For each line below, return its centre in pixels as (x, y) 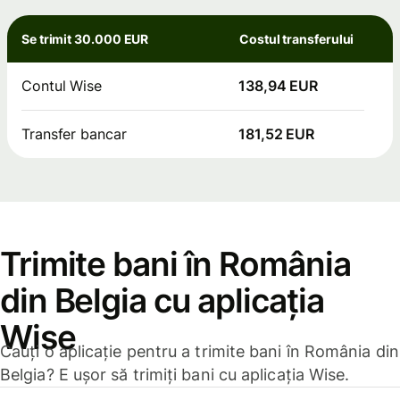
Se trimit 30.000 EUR (85, 39)
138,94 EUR (279, 86)
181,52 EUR (277, 134)
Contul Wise (62, 86)
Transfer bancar (74, 134)
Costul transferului (297, 39)
